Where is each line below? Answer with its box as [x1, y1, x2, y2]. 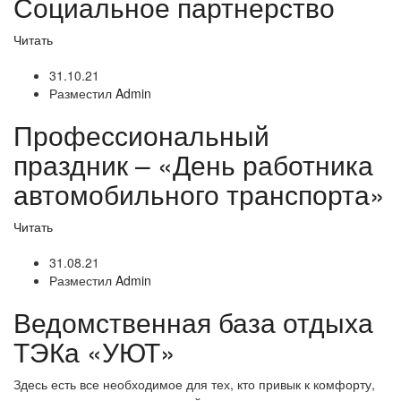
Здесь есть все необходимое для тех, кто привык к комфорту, [13, 375, 375, 393]
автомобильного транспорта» [13, 175, 385, 213]
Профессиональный [13, 115, 269, 154]
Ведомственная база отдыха [13, 303, 373, 341]
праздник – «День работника [13, 145, 373, 183]
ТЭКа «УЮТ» [13, 332, 175, 371]
